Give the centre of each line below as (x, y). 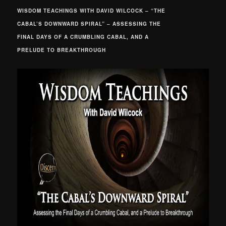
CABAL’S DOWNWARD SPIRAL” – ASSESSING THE (89, 23)
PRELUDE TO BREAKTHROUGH (62, 50)
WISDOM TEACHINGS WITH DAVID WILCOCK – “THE (92, 10)
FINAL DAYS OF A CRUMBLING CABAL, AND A (83, 37)
